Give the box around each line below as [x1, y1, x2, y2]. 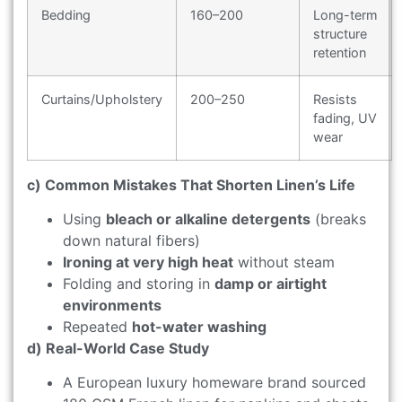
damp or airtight [214, 275, 327, 293]
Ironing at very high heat [63, 253, 233, 272]
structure [313, 25, 367, 41]
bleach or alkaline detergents [106, 210, 310, 229]
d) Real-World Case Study [27, 339, 209, 358]
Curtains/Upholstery [41, 91, 162, 107]
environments [63, 296, 162, 315]
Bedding [41, 6, 91, 22]
